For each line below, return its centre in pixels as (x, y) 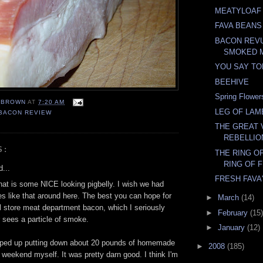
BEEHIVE (232, 82)
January (232, 228)
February (234, 213)
